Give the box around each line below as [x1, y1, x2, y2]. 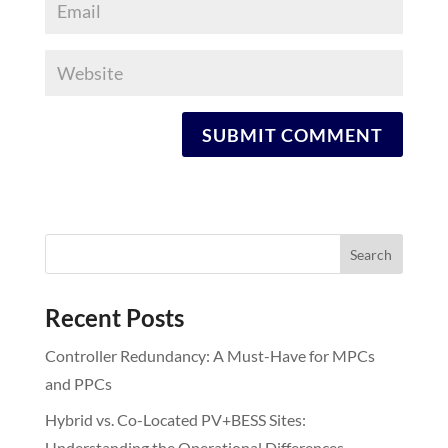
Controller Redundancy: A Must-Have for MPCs [44, 346, 375, 366]
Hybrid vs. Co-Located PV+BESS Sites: [44, 410, 306, 430]
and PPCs [44, 374, 112, 394]
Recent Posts [44, 303, 184, 333]
